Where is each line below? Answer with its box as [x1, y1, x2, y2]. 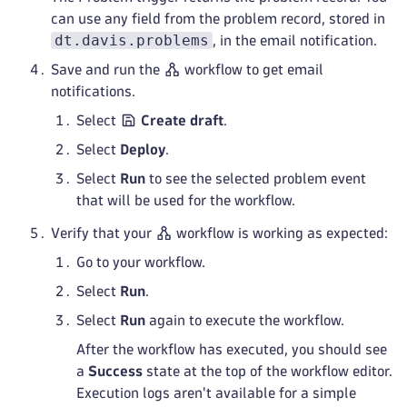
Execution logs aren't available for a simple [76, 386, 356, 400]
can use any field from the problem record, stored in [51, 12, 385, 25]
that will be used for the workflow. [76, 194, 295, 207]
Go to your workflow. [76, 255, 205, 269]
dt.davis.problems [55, 32, 209, 49]
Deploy [120, 143, 165, 156]
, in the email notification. [213, 34, 377, 47]
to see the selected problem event [145, 172, 366, 185]
